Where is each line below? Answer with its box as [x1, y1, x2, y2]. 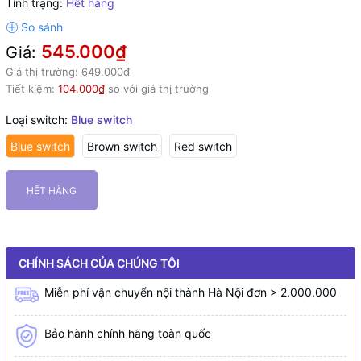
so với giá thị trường [105, 82, 209, 95]
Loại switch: [6, 113, 71, 127]
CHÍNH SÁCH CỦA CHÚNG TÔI [19, 255, 180, 270]
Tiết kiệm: [6, 82, 58, 95]
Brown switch [87, 139, 157, 153]
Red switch [174, 139, 232, 153]
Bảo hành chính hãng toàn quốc [44, 326, 211, 340]
